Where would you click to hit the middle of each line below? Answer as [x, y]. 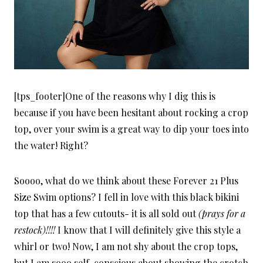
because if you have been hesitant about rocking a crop [131, 112]
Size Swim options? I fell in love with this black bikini [127, 197]
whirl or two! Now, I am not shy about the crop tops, [126, 246]
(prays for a [222, 213]
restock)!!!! [35, 230]
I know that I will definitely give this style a [148, 230]
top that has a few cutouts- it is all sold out [106, 213]
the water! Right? [51, 145]
